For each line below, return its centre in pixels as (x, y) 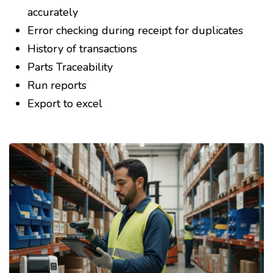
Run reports (57, 86)
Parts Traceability (70, 67)
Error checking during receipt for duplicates (135, 31)
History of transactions (82, 49)
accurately (53, 12)
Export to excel (65, 104)
